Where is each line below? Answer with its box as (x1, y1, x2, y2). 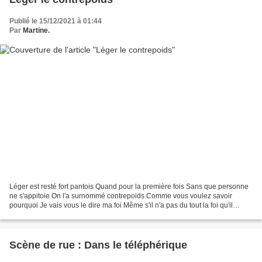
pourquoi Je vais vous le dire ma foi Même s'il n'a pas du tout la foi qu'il (9, 201, 233, 210)
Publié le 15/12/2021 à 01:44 (9, 16, 102, 25)
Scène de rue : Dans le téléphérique (9, 239, 187, 251)
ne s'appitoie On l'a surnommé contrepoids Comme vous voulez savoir (9, 192, 232, 201)
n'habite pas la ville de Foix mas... (9, 211, 116, 219)
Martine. (23, 26, 50, 35)
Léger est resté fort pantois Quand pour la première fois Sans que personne (9, 182, 249, 191)
